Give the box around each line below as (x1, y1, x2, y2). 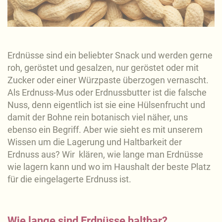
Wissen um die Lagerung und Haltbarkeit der (7, 137, 182, 148)
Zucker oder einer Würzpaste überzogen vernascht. (7, 75, 209, 86)
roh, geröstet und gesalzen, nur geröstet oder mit (7, 62, 199, 73)
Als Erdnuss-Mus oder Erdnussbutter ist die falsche (7, 87, 207, 98)
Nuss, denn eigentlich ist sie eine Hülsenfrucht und (7, 100, 205, 111)
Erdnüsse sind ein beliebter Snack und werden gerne (7, 50, 213, 61)
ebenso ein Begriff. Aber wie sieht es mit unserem (7, 124, 203, 135)
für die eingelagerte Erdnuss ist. (7, 174, 131, 185)
